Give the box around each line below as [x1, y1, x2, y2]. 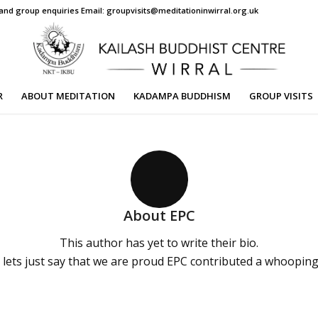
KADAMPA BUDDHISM [133, 89, 231, 102]
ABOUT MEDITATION [21, 89, 115, 102]
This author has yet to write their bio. [60, 234, 258, 251]
